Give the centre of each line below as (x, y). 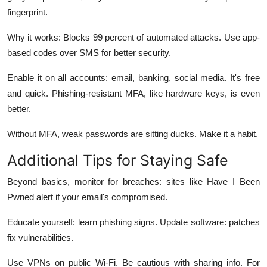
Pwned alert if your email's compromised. (87, 197)
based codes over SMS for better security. (89, 52)
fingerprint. (27, 12)
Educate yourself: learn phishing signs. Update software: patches (133, 222)
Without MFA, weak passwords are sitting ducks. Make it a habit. (133, 133)
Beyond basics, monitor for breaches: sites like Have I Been (133, 181)
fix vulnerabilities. (40, 237)
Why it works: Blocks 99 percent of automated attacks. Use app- (133, 37)
